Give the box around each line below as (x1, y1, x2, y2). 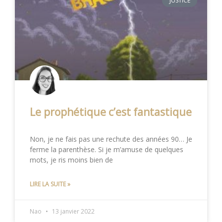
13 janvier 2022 (51, 207, 95, 216)
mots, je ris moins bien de (30, 155, 113, 165)
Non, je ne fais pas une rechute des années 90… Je (30, 134, 192, 144)
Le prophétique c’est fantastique (30, 105, 192, 119)
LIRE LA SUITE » (30, 179, 70, 188)
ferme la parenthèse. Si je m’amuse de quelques (30, 144, 183, 154)
